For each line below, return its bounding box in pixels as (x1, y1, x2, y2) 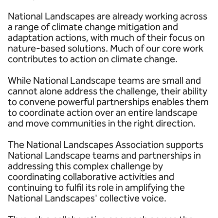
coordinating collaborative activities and (8, 171, 174, 182)
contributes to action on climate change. (8, 53, 178, 65)
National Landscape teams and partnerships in (8, 149, 201, 161)
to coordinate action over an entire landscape (8, 107, 198, 118)
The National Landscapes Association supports (8, 139, 203, 150)
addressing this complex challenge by (8, 160, 163, 172)
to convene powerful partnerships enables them (8, 96, 209, 108)
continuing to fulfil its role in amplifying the (8, 182, 185, 193)
